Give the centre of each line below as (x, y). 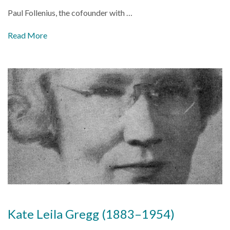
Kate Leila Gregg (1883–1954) (91, 214)
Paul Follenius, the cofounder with (67, 12)
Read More (27, 35)
